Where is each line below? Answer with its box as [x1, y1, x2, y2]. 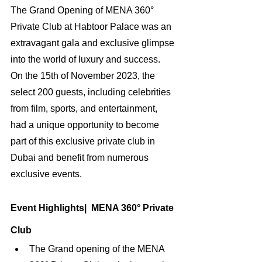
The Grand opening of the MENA [29, 244, 167, 254]
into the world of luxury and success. [11, 54, 163, 65]
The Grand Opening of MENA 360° [11, 5, 156, 16]
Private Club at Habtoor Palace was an [11, 22, 174, 32]
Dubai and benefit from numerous [11, 153, 151, 163]
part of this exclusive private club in [11, 136, 157, 147]
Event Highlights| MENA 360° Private [11, 203, 176, 213]
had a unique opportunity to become [11, 120, 161, 130]
